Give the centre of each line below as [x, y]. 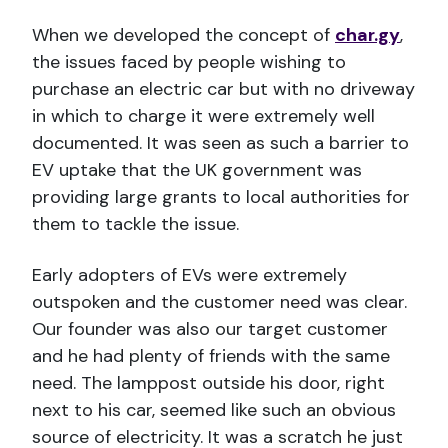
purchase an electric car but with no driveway [223, 88]
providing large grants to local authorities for [221, 196]
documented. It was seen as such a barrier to [220, 142]
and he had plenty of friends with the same [211, 355]
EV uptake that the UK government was [197, 169]
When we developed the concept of [183, 34]
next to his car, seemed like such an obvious [214, 409]
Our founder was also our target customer [210, 328]
